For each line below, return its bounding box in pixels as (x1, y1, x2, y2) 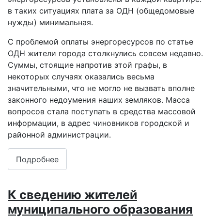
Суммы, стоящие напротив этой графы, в (8, 60, 167, 70)
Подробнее (16, 154, 59, 164)
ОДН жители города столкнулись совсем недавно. (8, 48, 203, 59)
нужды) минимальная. (8, 17, 93, 28)
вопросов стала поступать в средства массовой (8, 107, 196, 117)
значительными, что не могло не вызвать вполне (8, 83, 195, 93)
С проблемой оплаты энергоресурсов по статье (8, 37, 193, 47)
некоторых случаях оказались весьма (8, 72, 155, 82)
